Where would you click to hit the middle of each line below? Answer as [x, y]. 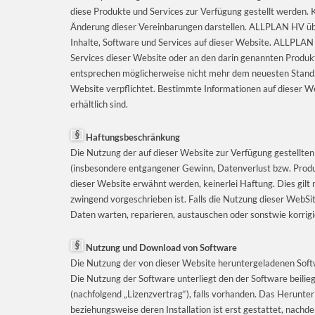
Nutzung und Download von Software [160, 247]
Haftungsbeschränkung [132, 137]
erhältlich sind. [99, 104]
